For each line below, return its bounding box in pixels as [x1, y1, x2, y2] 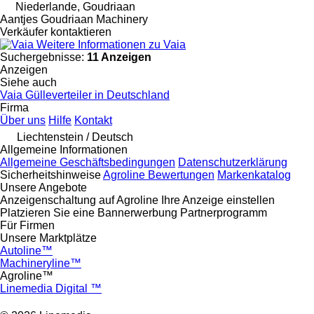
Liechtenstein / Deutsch [17, 130, 133, 143]
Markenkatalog [217, 168, 291, 181]
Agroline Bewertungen [103, 168, 214, 181]
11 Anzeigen [87, 50, 151, 63]
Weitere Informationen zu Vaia [36, 38, 186, 50]
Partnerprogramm [180, 206, 267, 219]
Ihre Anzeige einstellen [161, 193, 275, 206]
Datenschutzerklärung [178, 156, 287, 168]
